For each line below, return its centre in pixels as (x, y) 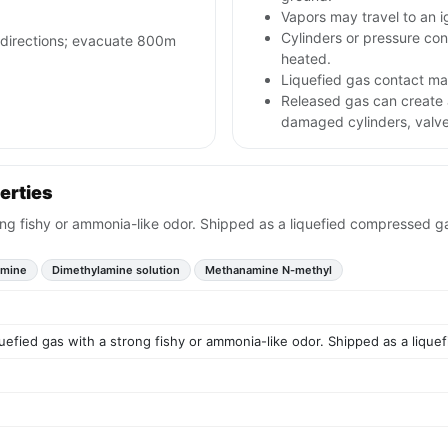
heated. (306, 59)
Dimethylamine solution (116, 270)
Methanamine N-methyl (268, 270)
